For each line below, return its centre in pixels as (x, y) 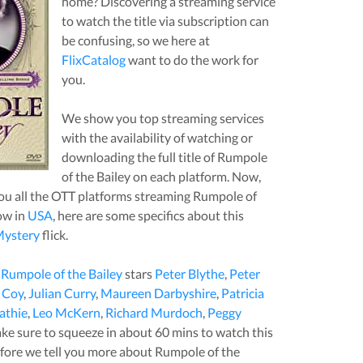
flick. (53, 234)
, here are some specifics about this (148, 215)
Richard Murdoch (154, 312)
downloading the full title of (139, 156)
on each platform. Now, (195, 176)
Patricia (242, 293)
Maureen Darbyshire (158, 293)
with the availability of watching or (157, 137)
